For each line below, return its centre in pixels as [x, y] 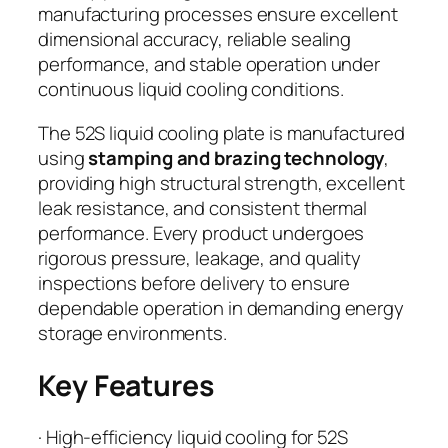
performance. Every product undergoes [201, 232]
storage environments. [132, 332]
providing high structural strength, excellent [221, 182]
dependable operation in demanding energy [221, 307]
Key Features [126, 385]
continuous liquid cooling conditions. [191, 89]
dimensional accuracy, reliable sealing [195, 39]
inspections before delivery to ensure [194, 282]
